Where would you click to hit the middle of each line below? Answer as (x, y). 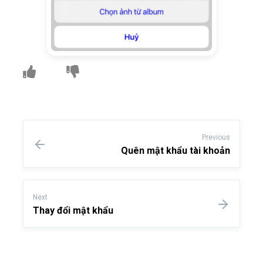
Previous (216, 137)
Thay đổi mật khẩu (73, 210)
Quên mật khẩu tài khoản (176, 150)
